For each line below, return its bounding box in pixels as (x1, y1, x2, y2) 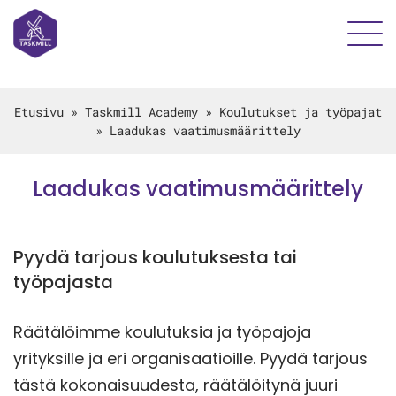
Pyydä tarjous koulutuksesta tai (13, 245, 297, 270)
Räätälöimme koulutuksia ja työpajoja (13, 321, 311, 344)
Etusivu (14, 103, 64, 121)
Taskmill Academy (85, 103, 198, 121)
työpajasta (13, 270, 113, 295)
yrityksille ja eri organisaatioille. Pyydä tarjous (13, 347, 368, 370)
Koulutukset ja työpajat (219, 103, 382, 121)
